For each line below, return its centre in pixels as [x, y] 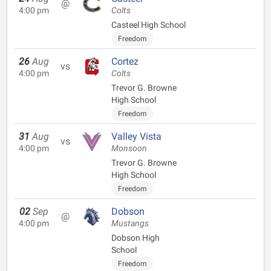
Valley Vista [136, 136]
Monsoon [129, 149]
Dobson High [135, 238]
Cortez [125, 61]
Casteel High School [149, 25]
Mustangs [130, 224]
